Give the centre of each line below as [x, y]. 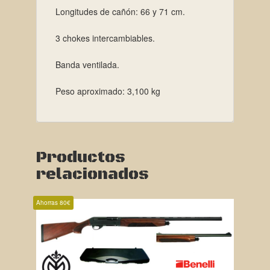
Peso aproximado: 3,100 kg [108, 91]
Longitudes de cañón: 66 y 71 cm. [120, 11]
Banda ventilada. [87, 64]
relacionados [92, 174]
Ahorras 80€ [53, 202]
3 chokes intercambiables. [105, 38]
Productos [80, 157]
